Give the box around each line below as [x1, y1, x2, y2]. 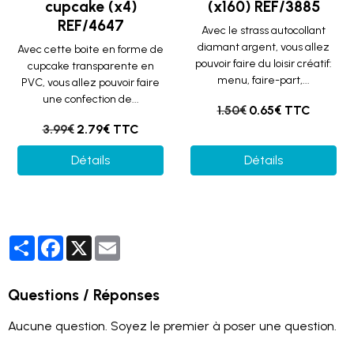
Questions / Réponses [8, 286, 160, 304]
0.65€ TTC [248, 103, 311, 118]
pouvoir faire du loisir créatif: [195, 57, 332, 70]
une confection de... [42, 92, 139, 106]
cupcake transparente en [27, 59, 154, 73]
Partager [35, 235, 78, 248]
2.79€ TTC [76, 122, 139, 137]
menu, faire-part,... [217, 73, 310, 87]
